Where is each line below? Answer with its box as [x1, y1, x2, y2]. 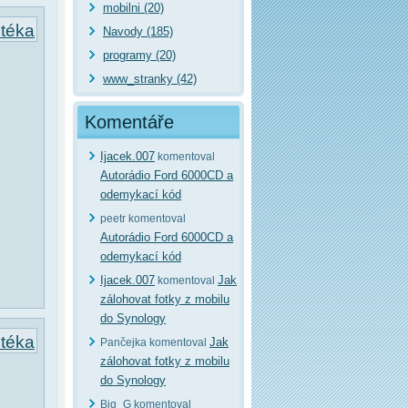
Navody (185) [103, 25, 173, 38]
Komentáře [85, 112, 174, 132]
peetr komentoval [100, 212, 186, 225]
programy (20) [103, 48, 176, 62]
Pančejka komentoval [100, 336, 209, 349]
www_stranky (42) [103, 72, 197, 86]
